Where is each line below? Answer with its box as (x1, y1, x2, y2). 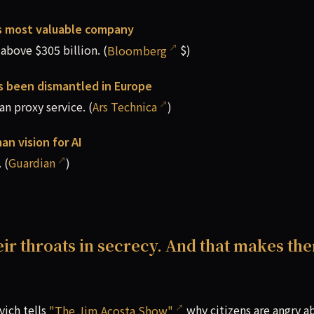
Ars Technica (93, 98, 157, 116)
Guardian (8, 154, 55, 172)
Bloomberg (107, 41, 167, 59)
